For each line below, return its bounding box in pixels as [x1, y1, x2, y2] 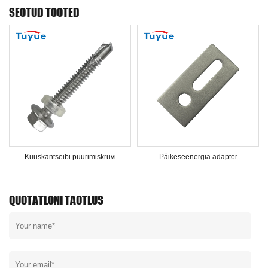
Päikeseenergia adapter [159, 152, 237, 160]
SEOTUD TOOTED [9, 5, 80, 19]
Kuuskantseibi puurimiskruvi [24, 152, 116, 160]
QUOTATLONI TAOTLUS [9, 193, 103, 207]
